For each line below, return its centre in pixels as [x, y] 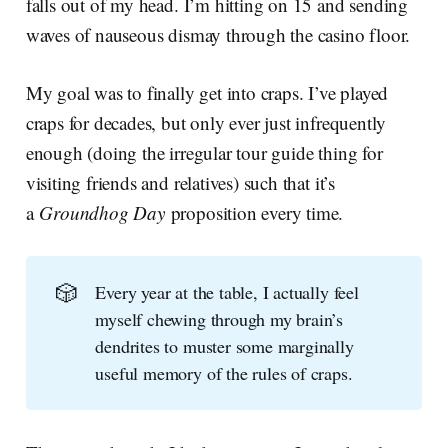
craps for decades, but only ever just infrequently [206, 123]
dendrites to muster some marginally [224, 345]
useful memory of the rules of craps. [224, 372]
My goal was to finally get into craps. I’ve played [207, 93]
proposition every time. [254, 213]
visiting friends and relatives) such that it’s [180, 183]
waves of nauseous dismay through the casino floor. [218, 35]
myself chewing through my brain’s [219, 318]
